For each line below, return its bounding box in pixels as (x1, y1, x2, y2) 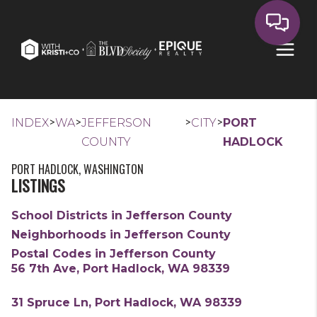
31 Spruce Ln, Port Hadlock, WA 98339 (11, 296, 242, 309)
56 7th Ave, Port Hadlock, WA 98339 (11, 262, 230, 275)
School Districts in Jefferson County (11, 209, 232, 222)
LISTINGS (11, 174, 65, 197)
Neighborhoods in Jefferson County (11, 228, 231, 241)
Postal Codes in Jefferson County (11, 247, 216, 260)
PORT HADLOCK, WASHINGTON (11, 161, 144, 178)
